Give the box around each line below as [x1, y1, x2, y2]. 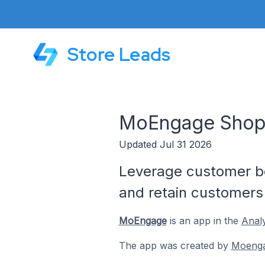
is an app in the [166, 215, 241, 227]
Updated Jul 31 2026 [118, 138, 212, 150]
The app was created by [118, 240, 231, 251]
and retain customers [118, 184, 263, 201]
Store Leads [67, 43, 171, 66]
